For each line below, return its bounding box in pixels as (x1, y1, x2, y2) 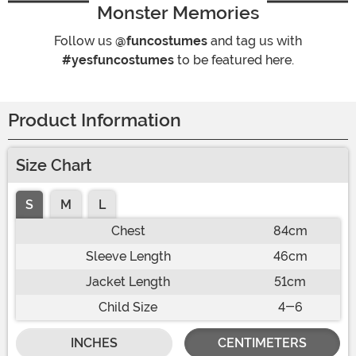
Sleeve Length (85, 249, 171, 265)
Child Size (99, 300, 157, 315)
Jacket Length (86, 274, 170, 290)
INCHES (70, 335, 118, 351)
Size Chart (16, 156, 91, 176)
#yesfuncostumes (62, 52, 174, 68)
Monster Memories (97, 2, 259, 25)
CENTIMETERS (217, 335, 307, 351)
